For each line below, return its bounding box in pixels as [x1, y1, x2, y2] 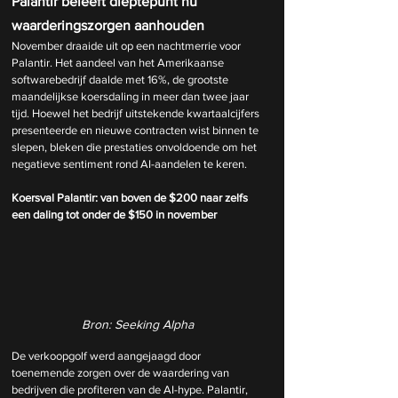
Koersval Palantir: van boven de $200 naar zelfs [12, 191, 251, 204]
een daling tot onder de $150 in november [12, 208, 217, 221]
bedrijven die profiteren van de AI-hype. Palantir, [12, 382, 251, 396]
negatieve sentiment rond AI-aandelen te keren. [12, 157, 247, 171]
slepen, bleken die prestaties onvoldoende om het [12, 140, 259, 154]
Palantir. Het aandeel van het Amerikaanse [12, 56, 227, 69]
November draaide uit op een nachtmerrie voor [12, 39, 243, 52]
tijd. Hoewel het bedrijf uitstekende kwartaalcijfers [12, 107, 262, 120]
